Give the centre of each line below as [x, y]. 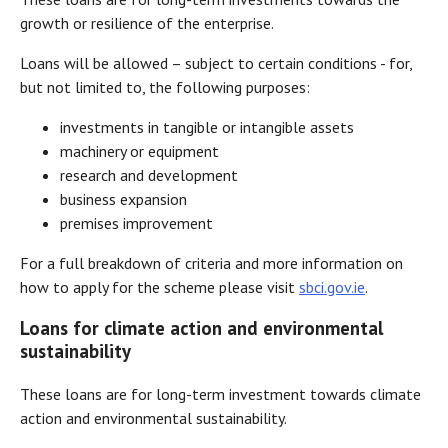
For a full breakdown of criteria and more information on [211, 262]
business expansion [123, 198]
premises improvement [138, 222]
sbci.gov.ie [332, 286]
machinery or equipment [139, 150]
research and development [149, 174]
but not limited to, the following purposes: [165, 86]
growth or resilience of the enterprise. [147, 22]
